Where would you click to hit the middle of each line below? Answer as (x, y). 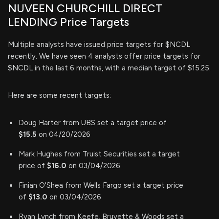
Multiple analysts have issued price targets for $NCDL (99, 44)
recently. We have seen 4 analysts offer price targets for (104, 56)
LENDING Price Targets (68, 22)
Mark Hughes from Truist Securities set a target (99, 154)
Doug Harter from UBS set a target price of (93, 122)
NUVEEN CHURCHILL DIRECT (85, 8)
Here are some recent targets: (59, 95)
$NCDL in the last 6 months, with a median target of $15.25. (109, 68)
